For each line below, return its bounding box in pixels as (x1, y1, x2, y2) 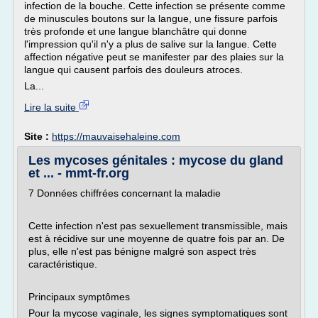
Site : (24, 131, 52, 142)
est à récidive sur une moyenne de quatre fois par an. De (28, 233, 285, 244)
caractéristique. (28, 258, 97, 270)
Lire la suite (24, 102, 79, 113)
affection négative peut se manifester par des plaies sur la (24, 51, 284, 62)
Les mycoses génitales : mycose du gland (28, 153, 283, 168)
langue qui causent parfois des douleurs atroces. (24, 64, 243, 75)
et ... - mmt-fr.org (28, 166, 129, 180)
